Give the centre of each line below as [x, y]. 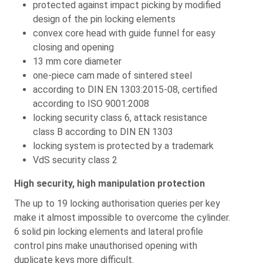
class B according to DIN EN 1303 [103, 132]
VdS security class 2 [75, 160]
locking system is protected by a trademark [123, 146]
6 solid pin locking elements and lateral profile [109, 231]
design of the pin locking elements [104, 19]
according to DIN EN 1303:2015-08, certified [125, 90]
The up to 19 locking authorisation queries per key [117, 203]
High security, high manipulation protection [109, 183]
